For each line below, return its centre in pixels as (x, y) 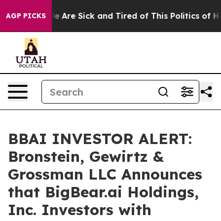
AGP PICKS (26, 16)
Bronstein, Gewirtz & (86, 156)
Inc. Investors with (80, 210)
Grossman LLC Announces (105, 174)
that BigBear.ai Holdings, (103, 192)
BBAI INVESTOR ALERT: (100, 139)
